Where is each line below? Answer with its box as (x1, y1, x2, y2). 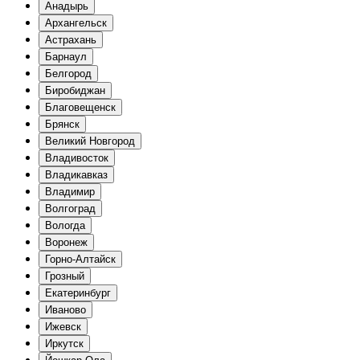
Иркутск (45, 337, 84, 350)
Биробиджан (45, 84, 105, 97)
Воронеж (45, 236, 88, 249)
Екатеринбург (45, 287, 111, 300)
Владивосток (45, 152, 108, 165)
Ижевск (45, 321, 81, 333)
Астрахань (45, 34, 96, 47)
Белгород (45, 67, 92, 80)
